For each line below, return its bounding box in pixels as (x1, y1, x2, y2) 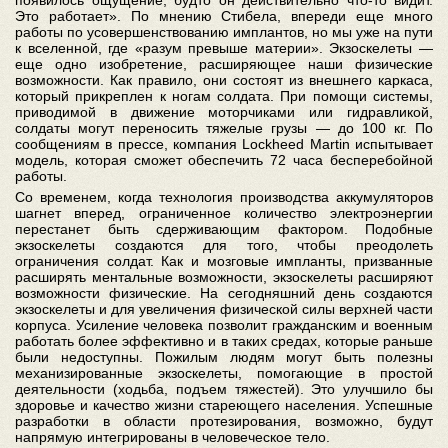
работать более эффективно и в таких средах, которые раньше (15, 332, 433, 349)
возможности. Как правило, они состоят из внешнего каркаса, (15, 71, 433, 88)
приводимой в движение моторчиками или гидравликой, (15, 103, 433, 120)
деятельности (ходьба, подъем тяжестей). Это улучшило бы (15, 380, 433, 397)
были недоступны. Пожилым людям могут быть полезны (15, 348, 433, 365)
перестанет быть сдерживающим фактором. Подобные (15, 220, 433, 237)
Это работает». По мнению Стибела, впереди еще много (15, 7, 433, 24)
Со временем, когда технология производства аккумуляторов (15, 188, 433, 205)
